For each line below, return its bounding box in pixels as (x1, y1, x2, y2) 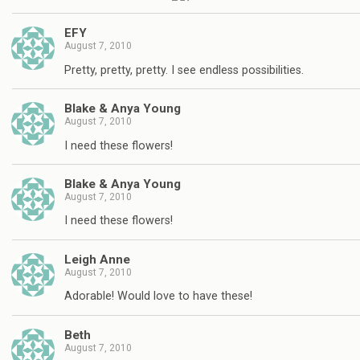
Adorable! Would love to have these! (64, 289, 252, 304)
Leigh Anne (64, 252, 130, 267)
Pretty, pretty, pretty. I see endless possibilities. (64, 63, 304, 77)
